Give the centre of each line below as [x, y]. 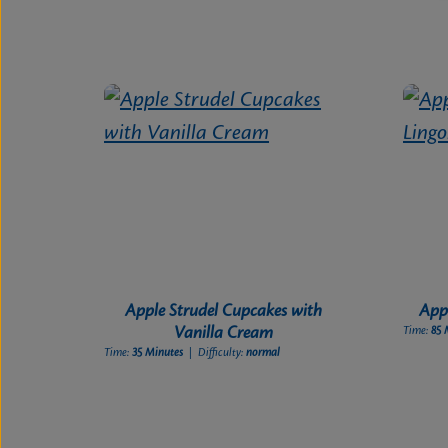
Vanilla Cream [223, 333]
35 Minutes [159, 353]
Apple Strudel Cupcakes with [223, 311]
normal [263, 353]
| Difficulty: [222, 353]
